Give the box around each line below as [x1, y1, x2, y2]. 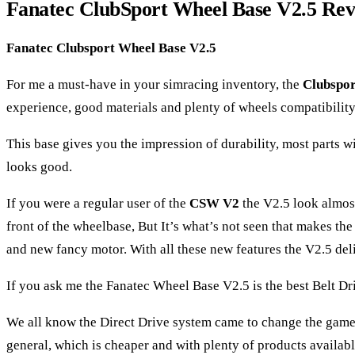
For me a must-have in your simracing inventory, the [6, 77, 303, 93]
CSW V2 [189, 196, 239, 212]
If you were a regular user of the [6, 196, 189, 212]
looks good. [6, 159, 72, 175]
